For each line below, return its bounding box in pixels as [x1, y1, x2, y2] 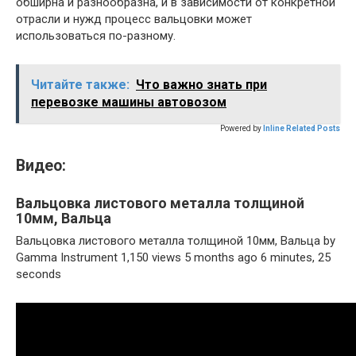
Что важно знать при [136, 76, 267, 92]
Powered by [220, 123, 261, 133]
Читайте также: [31, 76, 130, 92]
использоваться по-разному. [16, 28, 176, 43]
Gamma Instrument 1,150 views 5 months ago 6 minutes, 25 [16, 250, 331, 265]
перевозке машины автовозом [31, 94, 226, 110]
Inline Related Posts [263, 123, 340, 133]
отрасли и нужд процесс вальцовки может [16, 11, 252, 26]
